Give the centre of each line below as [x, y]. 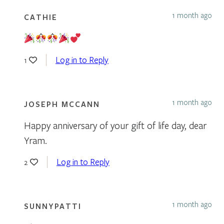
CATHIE [41, 17]
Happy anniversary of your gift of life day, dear [115, 125]
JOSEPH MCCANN [62, 104]
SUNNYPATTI [53, 206]
